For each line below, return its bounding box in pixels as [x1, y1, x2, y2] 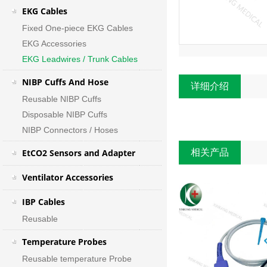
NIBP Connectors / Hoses [21, 125, 118, 135]
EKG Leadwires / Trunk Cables [21, 54, 138, 64]
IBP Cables [21, 196, 65, 207]
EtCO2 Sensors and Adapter [21, 147, 135, 159]
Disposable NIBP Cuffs [21, 110, 107, 119]
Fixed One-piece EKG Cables [21, 23, 133, 33]
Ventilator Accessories [21, 172, 113, 183]
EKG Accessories [21, 39, 86, 48]
